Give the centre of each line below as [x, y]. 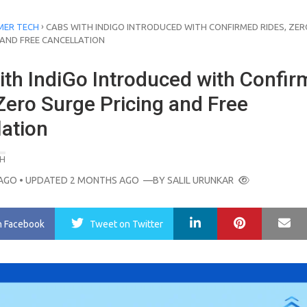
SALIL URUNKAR [200, 180]
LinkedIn [224, 220]
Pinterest [270, 220]
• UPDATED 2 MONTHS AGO [78, 180]
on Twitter [141, 224]
